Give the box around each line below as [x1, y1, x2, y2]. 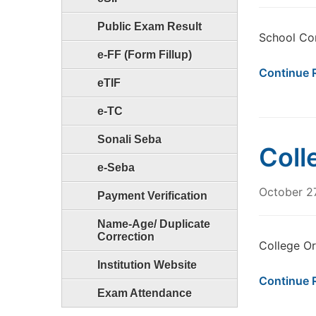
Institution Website [97, 259, 197, 271]
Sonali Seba [97, 133, 162, 145]
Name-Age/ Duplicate [97, 218, 210, 230]
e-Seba [97, 162, 135, 174]
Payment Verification [97, 190, 207, 202]
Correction [97, 231, 154, 243]
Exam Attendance [97, 287, 192, 299]
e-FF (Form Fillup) [97, 49, 192, 61]
